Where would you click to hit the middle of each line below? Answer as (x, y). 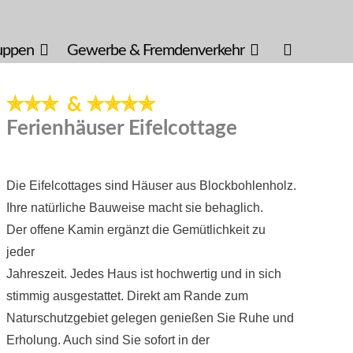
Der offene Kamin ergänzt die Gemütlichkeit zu (136, 229)
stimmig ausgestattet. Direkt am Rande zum (127, 295)
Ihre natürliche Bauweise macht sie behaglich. (134, 207)
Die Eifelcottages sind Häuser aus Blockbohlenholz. (151, 185)
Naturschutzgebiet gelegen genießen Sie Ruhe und (150, 318)
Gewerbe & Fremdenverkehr (156, 50)
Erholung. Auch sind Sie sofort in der (108, 340)
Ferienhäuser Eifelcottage (121, 129)
